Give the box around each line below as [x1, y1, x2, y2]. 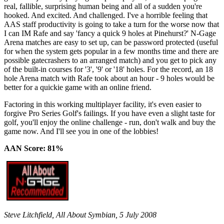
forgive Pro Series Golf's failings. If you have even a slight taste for [4, 108, 215, 117]
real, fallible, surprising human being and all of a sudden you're [4, 1, 202, 10]
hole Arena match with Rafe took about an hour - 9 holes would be [4, 73, 214, 82]
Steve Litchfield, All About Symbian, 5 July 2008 [4, 210, 156, 219]
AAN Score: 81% [4, 143, 63, 152]
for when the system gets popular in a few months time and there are [4, 46, 218, 55]
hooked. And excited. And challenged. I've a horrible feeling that [4, 10, 207, 19]
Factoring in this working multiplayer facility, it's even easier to [4, 99, 201, 108]
